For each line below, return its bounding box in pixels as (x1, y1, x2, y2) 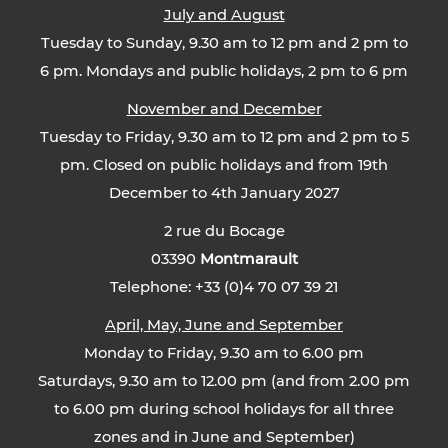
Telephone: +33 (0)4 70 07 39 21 (110, 278, 338, 297)
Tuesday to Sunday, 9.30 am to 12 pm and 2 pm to (40, 34, 408, 53)
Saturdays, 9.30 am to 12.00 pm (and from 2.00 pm (38, 372, 410, 391)
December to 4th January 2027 (108, 184, 340, 203)
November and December (126, 100, 322, 119)
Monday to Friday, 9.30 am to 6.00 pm (84, 344, 364, 363)
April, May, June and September (105, 316, 343, 335)
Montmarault (199, 250, 298, 269)
